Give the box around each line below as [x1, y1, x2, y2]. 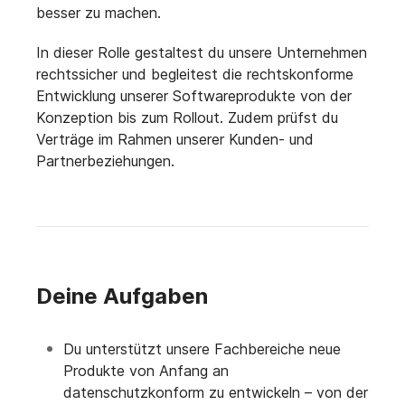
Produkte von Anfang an [63, 362, 229, 381]
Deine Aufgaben [36, 283, 208, 310]
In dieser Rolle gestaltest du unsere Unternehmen [36, 43, 367, 62]
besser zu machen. [36, 4, 161, 23]
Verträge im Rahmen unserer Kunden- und [36, 130, 314, 149]
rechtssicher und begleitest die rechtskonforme [36, 65, 353, 84]
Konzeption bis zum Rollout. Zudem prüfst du [36, 108, 338, 127]
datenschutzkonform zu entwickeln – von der [63, 383, 368, 402]
